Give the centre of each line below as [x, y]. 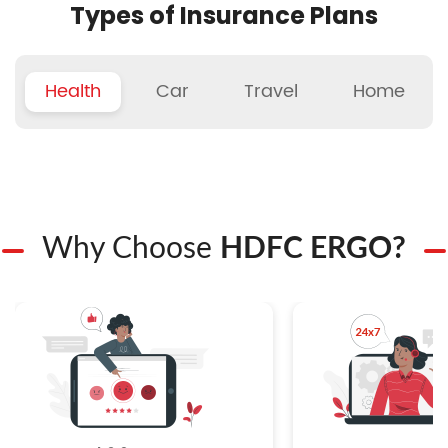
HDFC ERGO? [313, 248]
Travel [271, 91]
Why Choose [131, 248]
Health [73, 91]
